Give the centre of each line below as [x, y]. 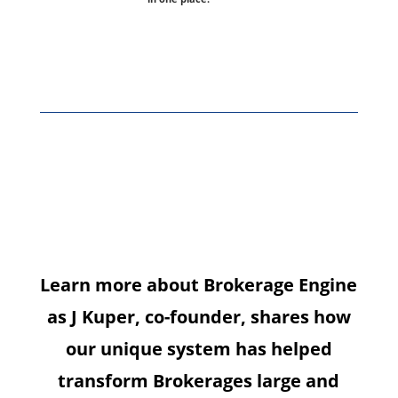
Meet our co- [199, 171]
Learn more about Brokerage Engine [199, 284]
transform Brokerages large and [199, 380]
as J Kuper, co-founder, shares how [199, 316]
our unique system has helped [199, 348]
